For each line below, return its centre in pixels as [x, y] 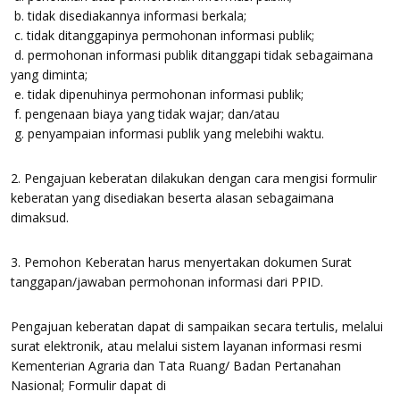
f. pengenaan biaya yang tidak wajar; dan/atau [145, 114]
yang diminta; [49, 75]
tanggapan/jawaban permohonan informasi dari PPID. [167, 282]
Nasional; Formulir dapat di [88, 385]
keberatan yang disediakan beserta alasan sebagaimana [172, 198]
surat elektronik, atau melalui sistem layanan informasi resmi [186, 346]
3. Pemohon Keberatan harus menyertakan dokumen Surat [181, 262]
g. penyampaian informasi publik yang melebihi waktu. [167, 133]
